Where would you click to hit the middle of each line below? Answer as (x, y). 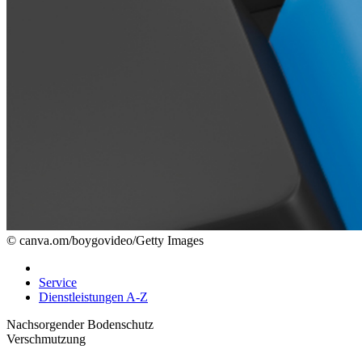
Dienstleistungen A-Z (93, 297)
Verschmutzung (46, 339)
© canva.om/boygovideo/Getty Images (105, 240)
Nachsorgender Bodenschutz (80, 324)
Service (58, 282)
